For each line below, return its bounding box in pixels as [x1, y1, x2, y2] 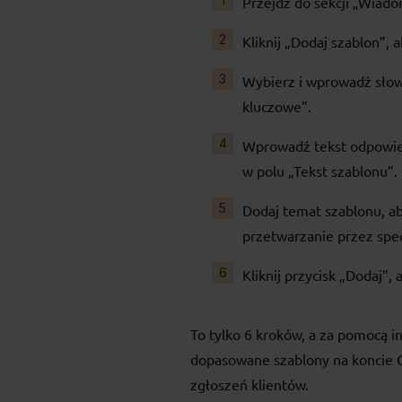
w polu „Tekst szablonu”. [242, 162, 398, 180]
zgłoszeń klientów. [190, 375, 309, 394]
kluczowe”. [242, 97, 311, 116]
